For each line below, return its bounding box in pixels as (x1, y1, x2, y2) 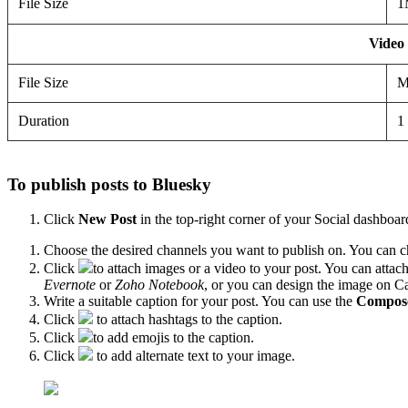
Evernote (44, 277, 99, 293)
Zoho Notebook (111, 277, 204, 293)
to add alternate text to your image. (93, 348, 295, 364)
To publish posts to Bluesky (7, 174, 220, 194)
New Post (78, 211, 137, 228)
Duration (18, 112, 74, 128)
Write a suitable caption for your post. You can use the (44, 293, 356, 310)
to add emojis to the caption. (93, 330, 254, 346)
